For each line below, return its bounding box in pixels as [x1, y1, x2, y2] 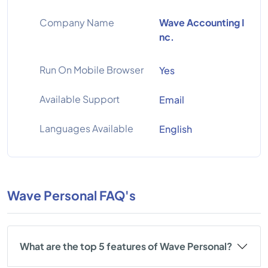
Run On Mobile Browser [39, 63, 144, 76]
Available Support [39, 93, 120, 105]
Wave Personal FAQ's [7, 187, 136, 203]
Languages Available [39, 122, 133, 135]
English [159, 123, 192, 135]
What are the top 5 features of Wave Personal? [20, 240, 232, 252]
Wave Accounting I [159, 16, 244, 29]
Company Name [39, 16, 114, 29]
